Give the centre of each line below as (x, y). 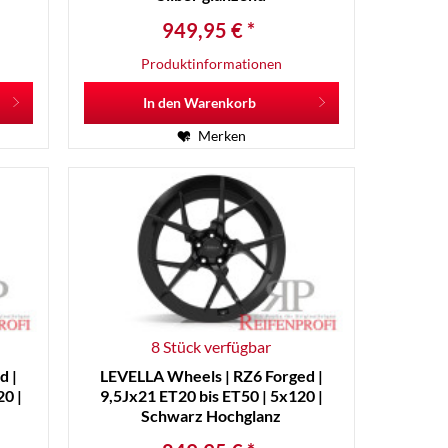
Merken (221, 136)
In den (161, 103)
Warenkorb (219, 103)
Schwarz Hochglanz (211, 416)
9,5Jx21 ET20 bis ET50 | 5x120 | (211, 396)
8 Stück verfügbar (211, 347)
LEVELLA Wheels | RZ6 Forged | (211, 376)
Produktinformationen (211, 64)
